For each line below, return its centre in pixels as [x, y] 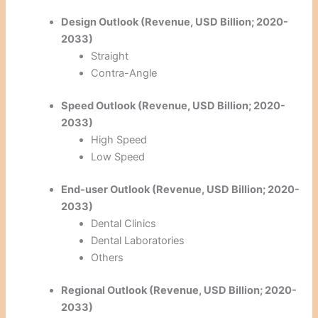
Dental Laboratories [138, 240]
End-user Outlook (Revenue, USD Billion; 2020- [181, 189]
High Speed [119, 139]
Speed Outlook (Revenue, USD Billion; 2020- [174, 105]
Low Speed [118, 157]
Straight [110, 56]
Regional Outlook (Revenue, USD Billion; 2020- [179, 290]
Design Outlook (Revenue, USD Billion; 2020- [175, 22]
